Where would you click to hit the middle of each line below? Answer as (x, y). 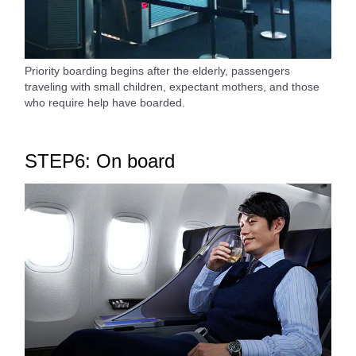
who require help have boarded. (105, 103)
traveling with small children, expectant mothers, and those (172, 87)
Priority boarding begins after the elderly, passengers (157, 71)
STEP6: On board (100, 161)
